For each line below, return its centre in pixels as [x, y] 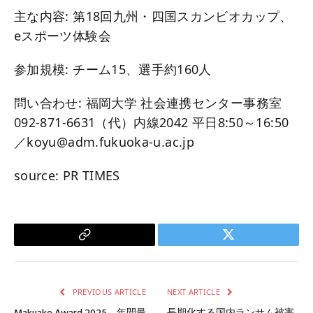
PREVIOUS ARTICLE [108, 292]
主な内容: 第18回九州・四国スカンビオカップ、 [153, 16]
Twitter [246, 245]
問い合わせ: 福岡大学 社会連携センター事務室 [148, 103]
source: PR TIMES [67, 175]
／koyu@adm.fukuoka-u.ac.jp [104, 142]
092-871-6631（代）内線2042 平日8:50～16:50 [152, 122]
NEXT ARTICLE [195, 292]
